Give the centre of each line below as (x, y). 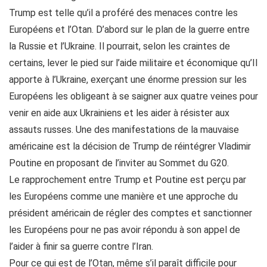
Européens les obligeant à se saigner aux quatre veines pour (133, 96)
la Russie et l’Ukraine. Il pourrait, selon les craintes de (119, 46)
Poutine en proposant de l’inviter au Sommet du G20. (119, 163)
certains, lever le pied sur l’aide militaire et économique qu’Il (133, 63)
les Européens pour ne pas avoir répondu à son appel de (125, 230)
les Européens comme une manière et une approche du (123, 196)
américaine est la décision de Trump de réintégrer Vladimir (130, 146)
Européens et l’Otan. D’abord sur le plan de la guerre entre (129, 30)
